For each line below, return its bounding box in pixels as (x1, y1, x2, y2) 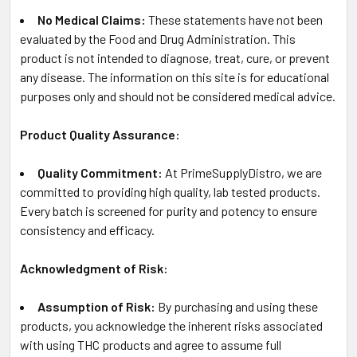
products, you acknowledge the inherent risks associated (20, 317, 323, 333)
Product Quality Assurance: (20, 126, 180, 142)
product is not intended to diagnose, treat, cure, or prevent (20, 49, 330, 65)
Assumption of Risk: (37, 298, 158, 314)
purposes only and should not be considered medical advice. (20, 88, 335, 104)
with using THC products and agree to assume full (20, 336, 281, 352)
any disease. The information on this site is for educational (20, 69, 329, 84)
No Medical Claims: (37, 11, 148, 27)
